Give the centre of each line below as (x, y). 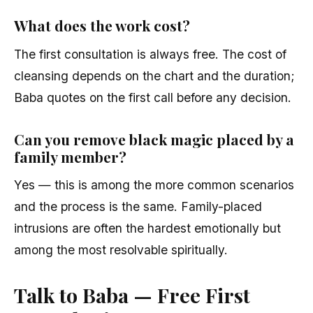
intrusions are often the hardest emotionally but (147, 228)
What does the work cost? (102, 26)
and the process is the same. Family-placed (138, 207)
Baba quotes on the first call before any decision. (153, 97)
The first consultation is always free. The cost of (150, 54)
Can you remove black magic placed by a (154, 139)
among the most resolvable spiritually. (121, 250)
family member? (70, 156)
